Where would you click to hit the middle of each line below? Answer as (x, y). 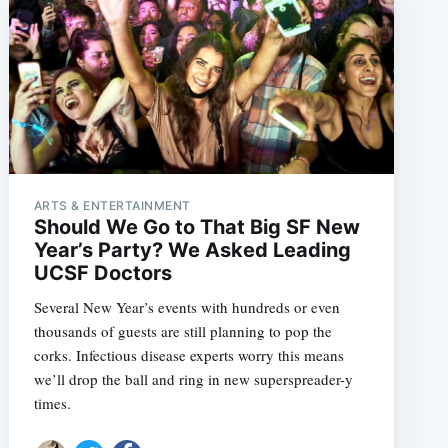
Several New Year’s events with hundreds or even (186, 307)
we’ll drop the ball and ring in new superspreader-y (193, 379)
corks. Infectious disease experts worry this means (188, 355)
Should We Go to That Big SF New (196, 227)
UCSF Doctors (102, 273)
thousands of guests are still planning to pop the (182, 331)
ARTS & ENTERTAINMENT (112, 206)
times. (52, 403)
